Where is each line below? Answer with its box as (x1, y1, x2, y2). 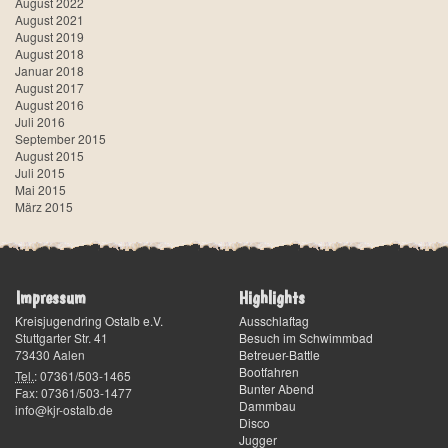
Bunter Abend (239, 379, 314, 397)
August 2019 (15, 27, 84, 45)
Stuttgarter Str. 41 (15, 328, 108, 346)
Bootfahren (239, 362, 299, 380)
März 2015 (15, 197, 73, 215)
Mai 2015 (15, 180, 66, 198)
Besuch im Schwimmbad (239, 328, 373, 346)
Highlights (239, 286, 305, 308)
